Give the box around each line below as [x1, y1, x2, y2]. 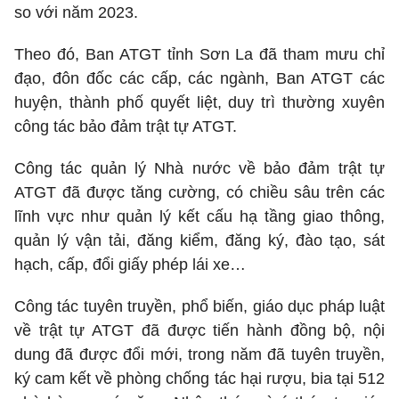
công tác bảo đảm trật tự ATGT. [14, 118, 237, 136]
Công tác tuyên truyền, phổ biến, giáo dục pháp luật [14, 297, 385, 316]
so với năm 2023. [14, 4, 138, 22]
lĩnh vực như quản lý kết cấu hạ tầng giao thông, [14, 208, 385, 226]
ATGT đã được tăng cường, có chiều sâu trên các [14, 183, 385, 202]
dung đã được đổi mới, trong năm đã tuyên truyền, [14, 346, 385, 364]
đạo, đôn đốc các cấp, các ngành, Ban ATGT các [14, 69, 385, 88]
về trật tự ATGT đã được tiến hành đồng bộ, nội [14, 322, 385, 340]
